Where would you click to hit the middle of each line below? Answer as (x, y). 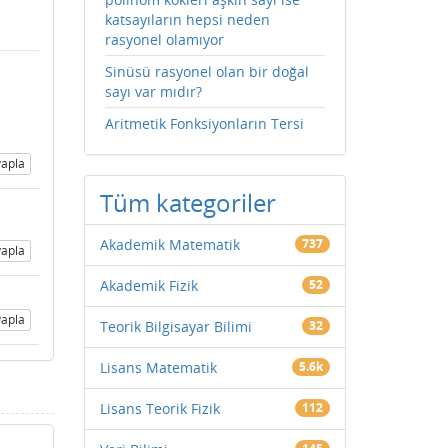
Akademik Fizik (148, 285)
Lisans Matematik (158, 367)
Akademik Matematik (169, 244)
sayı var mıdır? (153, 91)
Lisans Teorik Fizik (159, 408)
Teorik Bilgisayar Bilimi (175, 326)
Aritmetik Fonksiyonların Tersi (204, 123)
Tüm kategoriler (187, 202)
